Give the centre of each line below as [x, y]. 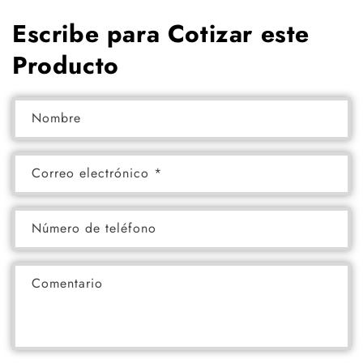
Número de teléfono [94, 228]
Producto [66, 65]
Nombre [56, 118]
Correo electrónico [93, 173]
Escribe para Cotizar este [161, 34]
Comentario [67, 283]
